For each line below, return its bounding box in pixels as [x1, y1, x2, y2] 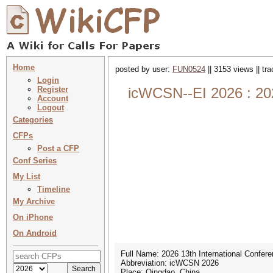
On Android [13, 229, 57, 238]
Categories [13, 115, 53, 124]
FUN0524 [172, 65, 205, 74]
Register [37, 85, 68, 94]
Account [37, 94, 68, 103]
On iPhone [13, 213, 53, 222]
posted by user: [115, 65, 172, 74]
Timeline [37, 185, 70, 194]
